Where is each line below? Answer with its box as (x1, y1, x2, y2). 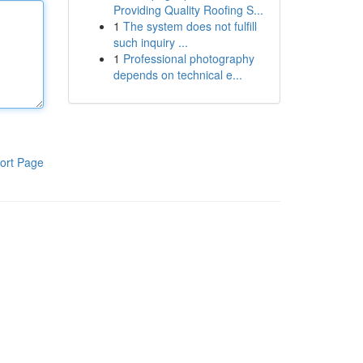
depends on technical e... (113, 66, 242, 83)
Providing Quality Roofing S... (113, 2, 263, 18)
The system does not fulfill (122, 18, 257, 34)
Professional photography (122, 50, 254, 66)
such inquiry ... (113, 34, 188, 50)
